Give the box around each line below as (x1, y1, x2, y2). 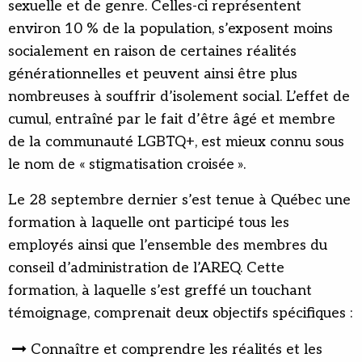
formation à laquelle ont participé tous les (8, 214, 289, 232)
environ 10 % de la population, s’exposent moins (8, 20, 333, 38)
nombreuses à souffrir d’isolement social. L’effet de (8, 88, 350, 106)
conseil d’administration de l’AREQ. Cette (8, 259, 284, 277)
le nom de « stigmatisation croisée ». (8, 156, 246, 174)
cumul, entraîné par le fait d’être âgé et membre (8, 111, 335, 128)
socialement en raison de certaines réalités (8, 43, 297, 61)
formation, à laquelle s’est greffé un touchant (8, 282, 312, 300)
